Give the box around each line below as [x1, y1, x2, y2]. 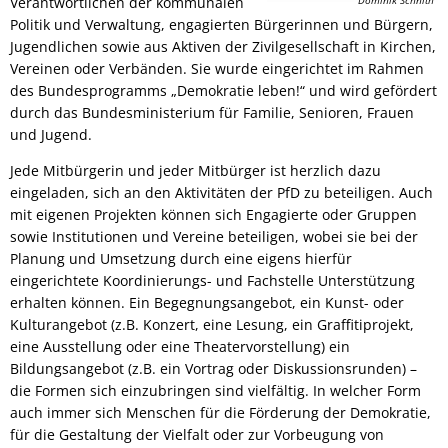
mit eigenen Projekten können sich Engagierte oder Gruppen [10, 205, 417, 224]
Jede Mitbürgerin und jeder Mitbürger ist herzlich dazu [10, 161, 381, 180]
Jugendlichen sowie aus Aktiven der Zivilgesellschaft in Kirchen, [10, 37, 436, 56]
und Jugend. [10, 125, 92, 144]
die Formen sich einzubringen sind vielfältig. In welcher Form [10, 381, 421, 400]
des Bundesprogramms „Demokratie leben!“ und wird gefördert [10, 81, 437, 100]
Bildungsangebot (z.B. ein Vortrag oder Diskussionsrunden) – [10, 359, 417, 378]
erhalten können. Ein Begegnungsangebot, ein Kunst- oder [10, 293, 404, 312]
